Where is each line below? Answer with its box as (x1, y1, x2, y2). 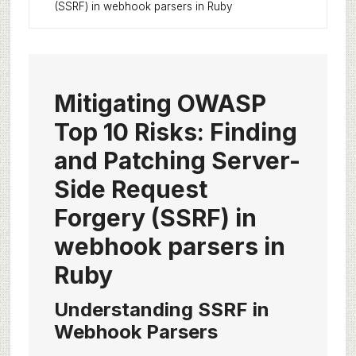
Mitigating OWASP (53, 89, 266, 118)
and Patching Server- (53, 146, 300, 175)
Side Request (53, 175, 207, 203)
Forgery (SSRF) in (53, 203, 257, 232)
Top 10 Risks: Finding (53, 118, 297, 146)
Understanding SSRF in (53, 298, 269, 321)
